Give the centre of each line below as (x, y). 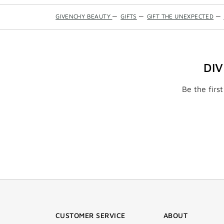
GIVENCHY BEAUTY (84, 16)
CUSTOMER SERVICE (90, 215)
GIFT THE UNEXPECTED (180, 16)
